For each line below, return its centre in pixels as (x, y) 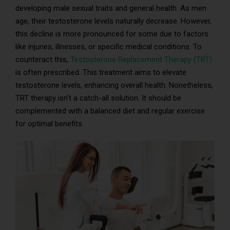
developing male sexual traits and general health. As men (111, 8)
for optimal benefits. (50, 124)
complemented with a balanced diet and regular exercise (110, 111)
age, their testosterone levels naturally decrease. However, (113, 21)
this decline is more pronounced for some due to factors (112, 34)
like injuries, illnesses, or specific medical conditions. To (109, 47)
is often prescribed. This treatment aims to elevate (101, 72)
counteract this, (43, 60)
